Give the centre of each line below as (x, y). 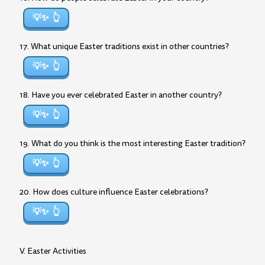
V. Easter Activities (53, 251)
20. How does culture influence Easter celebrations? (114, 192)
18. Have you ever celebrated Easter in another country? (121, 95)
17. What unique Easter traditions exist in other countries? (124, 46)
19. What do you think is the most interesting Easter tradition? (132, 143)
